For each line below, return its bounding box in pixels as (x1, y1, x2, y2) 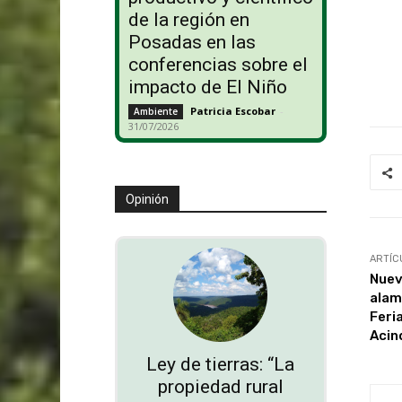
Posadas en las (127, 31, 256, 54)
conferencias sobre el (127, 54, 308, 76)
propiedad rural (157, 376, 284, 398)
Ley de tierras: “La (146, 354, 295, 376)
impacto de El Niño (127, 76, 287, 99)
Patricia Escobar (189, 104, 275, 118)
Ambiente (133, 105, 178, 118)
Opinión (125, 192, 169, 207)
